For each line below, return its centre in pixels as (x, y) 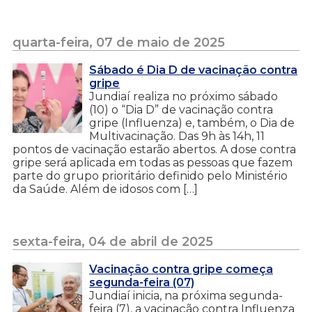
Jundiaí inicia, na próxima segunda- (186, 295)
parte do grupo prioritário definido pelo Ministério (150, 175)
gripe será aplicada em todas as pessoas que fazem (153, 162)
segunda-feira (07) (142, 282)
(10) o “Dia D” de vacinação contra (181, 109)
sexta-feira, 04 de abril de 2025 (113, 241)
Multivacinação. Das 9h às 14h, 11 (177, 136)
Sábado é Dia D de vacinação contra (193, 70)
